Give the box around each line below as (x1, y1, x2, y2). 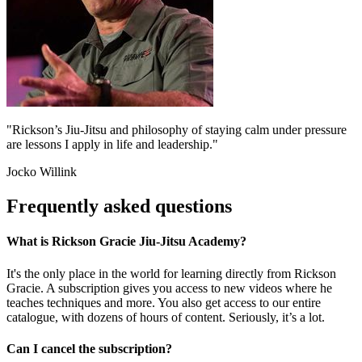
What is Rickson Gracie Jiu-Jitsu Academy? (6, 234, 246, 249)
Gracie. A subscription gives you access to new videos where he (6, 280, 332, 295)
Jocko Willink (6, 165, 77, 179)
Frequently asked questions (6, 195, 232, 217)
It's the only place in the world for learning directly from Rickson (6, 266, 336, 280)
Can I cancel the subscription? (6, 341, 172, 356)
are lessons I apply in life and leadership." (6, 137, 218, 152)
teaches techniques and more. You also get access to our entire (6, 295, 321, 309)
